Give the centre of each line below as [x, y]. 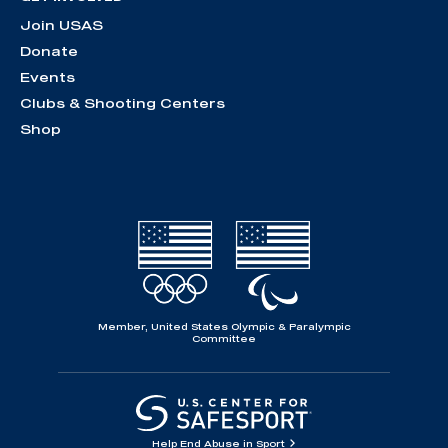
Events [47, 77]
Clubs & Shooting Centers [122, 103]
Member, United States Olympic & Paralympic [224, 326]
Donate [49, 51]
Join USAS [61, 25]
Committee [224, 338]
